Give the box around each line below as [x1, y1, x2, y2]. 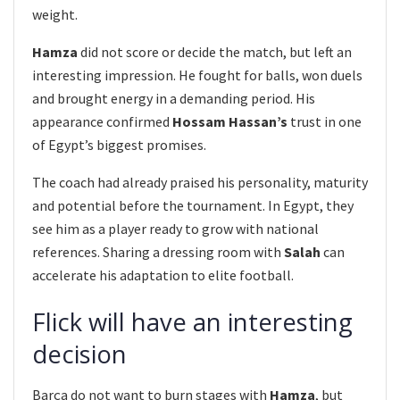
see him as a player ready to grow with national [32, 219, 319, 237]
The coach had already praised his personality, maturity [32, 172, 368, 191]
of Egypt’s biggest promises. [32, 135, 206, 154]
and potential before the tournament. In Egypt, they [32, 196, 354, 214]
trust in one [287, 112, 362, 130]
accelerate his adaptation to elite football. [32, 265, 294, 284]
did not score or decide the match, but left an [78, 42, 352, 61]
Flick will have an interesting [32, 305, 353, 339]
